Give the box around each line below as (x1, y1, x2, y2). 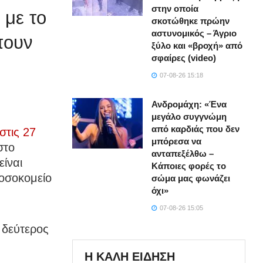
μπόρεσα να (151, 136, 202, 147)
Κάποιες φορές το (151, 161, 227, 171)
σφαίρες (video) (151, 53, 217, 63)
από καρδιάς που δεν (151, 124, 240, 134)
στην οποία (151, 4, 199, 14)
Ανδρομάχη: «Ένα (151, 99, 227, 110)
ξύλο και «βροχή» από (151, 41, 243, 51)
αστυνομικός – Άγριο (151, 28, 237, 39)
